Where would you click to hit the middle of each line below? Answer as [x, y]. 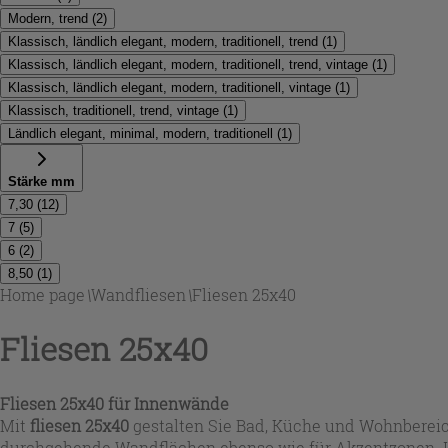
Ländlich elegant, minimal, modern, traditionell [140, 133]
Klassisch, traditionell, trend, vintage [113, 110]
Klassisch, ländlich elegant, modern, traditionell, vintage [169, 87]
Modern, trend [48, 18]
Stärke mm [41, 181]
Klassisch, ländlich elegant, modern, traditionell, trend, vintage [188, 64]
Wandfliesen [138, 294]
